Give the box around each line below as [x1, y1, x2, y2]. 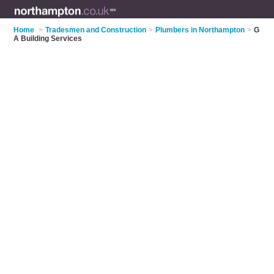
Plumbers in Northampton [155, 26, 245, 34]
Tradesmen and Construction [45, 26, 147, 34]
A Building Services [13, 34, 83, 43]
